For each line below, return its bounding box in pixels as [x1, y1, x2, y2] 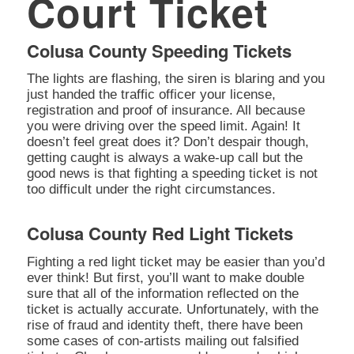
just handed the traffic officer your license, [26, 87, 276, 103]
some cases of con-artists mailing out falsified [26, 333, 299, 348]
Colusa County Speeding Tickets [26, 37, 292, 63]
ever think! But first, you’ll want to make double [26, 269, 304, 285]
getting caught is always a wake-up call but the [26, 150, 303, 166]
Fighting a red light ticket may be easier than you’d [26, 254, 325, 269]
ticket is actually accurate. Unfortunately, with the [26, 301, 318, 317]
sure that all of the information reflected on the [26, 285, 299, 301]
